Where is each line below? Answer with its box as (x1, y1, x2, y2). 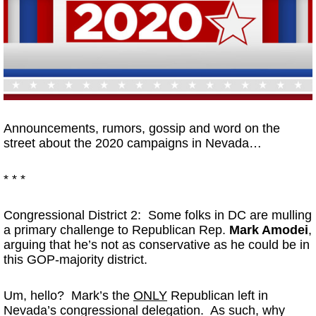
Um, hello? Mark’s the (4, 288, 133, 303)
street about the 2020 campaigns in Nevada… (4, 136, 262, 151)
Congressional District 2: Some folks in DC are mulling (4, 208, 312, 223)
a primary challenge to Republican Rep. (4, 223, 229, 238)
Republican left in (167, 288, 268, 303)
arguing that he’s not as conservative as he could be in (4, 238, 310, 253)
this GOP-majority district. (4, 253, 147, 267)
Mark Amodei (229, 223, 308, 238)
